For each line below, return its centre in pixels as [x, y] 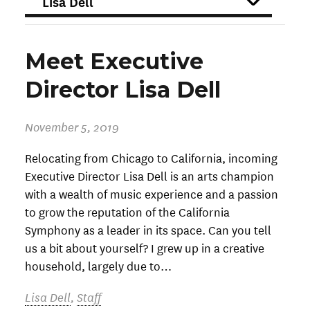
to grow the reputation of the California [127, 212]
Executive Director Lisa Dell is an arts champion [149, 176]
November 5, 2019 [72, 126]
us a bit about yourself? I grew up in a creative [145, 248]
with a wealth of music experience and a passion [152, 194]
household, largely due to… [98, 266]
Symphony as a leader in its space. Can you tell [148, 230]
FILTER [48, 15]
